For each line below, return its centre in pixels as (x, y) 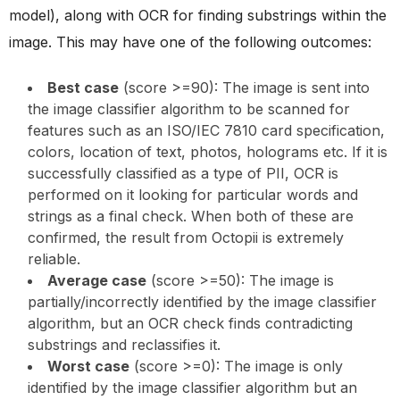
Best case (83, 87)
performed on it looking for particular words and (193, 194)
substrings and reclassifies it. (124, 344)
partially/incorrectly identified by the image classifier (202, 301)
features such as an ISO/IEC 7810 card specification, (206, 130)
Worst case (88, 366)
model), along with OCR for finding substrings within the (198, 15)
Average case (97, 280)
